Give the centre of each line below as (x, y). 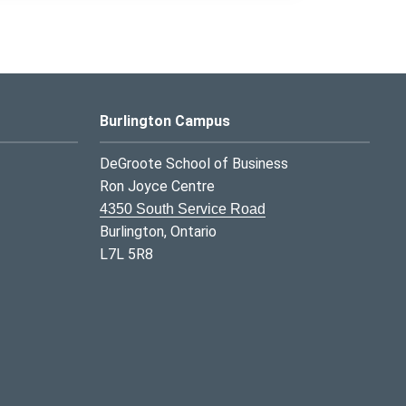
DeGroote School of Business (194, 163)
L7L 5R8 (126, 254)
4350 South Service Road (183, 208)
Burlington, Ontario (158, 231)
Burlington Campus (165, 121)
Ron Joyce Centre (157, 186)
